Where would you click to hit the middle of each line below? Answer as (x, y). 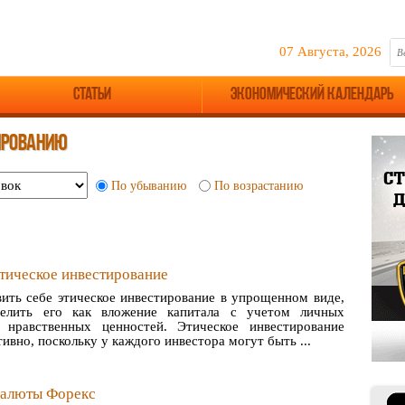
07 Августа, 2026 (330, 52)
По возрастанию (259, 185)
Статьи (92, 95)
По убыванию (149, 185)
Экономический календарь (312, 95)
